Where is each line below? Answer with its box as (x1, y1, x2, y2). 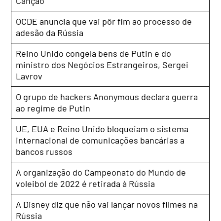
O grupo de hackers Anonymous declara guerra (16, 91, 198, 103)
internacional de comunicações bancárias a (16, 135, 185, 146)
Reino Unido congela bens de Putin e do (16, 48, 172, 59)
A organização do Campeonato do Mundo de (16, 167, 186, 178)
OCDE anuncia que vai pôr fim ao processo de (16, 16, 192, 27)
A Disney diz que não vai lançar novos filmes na (16, 199, 198, 210)
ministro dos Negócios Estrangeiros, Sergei (16, 59, 189, 71)
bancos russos (16, 146, 73, 157)
